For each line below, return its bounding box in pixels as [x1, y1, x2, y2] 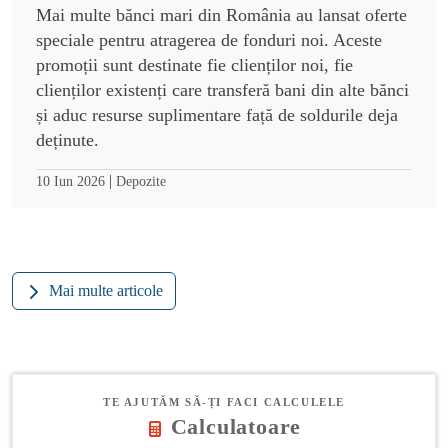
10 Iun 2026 [36, 172, 105, 189]
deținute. [36, 129, 99, 150]
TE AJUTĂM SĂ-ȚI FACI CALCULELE [103, 395, 345, 408]
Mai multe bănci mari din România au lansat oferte [36, 4, 407, 25]
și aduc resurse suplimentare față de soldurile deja [36, 104, 398, 125]
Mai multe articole [49, 281, 163, 299]
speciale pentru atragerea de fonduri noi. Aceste [36, 29, 382, 50]
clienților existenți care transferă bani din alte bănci [36, 79, 409, 100]
